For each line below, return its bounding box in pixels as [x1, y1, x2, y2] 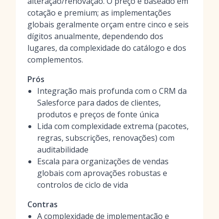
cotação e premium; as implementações [27, 7, 171, 18]
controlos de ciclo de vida [37, 179, 128, 190]
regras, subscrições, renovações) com [37, 132, 175, 143]
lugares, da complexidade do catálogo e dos [27, 43, 186, 53]
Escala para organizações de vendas [37, 156, 169, 167]
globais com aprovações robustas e [37, 168, 167, 178]
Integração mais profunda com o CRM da [37, 86, 187, 96]
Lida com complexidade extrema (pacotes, [37, 121, 189, 131]
